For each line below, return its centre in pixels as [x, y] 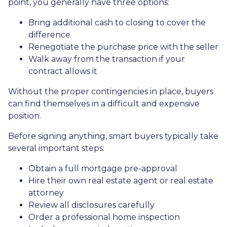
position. [25, 116]
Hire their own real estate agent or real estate [121, 181]
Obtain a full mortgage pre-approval [103, 169]
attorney [46, 193]
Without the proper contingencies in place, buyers [111, 92]
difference [49, 35]
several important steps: [56, 148]
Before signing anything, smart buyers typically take [113, 136]
